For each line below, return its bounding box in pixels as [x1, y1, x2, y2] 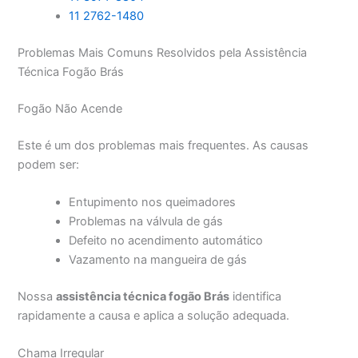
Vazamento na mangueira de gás [69, 252, 248, 267]
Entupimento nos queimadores [69, 194, 237, 209]
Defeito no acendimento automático [69, 233, 264, 248]
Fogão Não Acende [18, 101, 123, 116]
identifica [229, 288, 282, 304]
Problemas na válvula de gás [69, 213, 224, 229]
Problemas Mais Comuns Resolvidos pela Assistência [18, 45, 308, 60]
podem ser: [18, 157, 80, 172]
